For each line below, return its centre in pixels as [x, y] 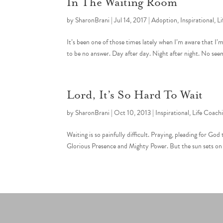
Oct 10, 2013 [133, 112]
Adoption [165, 20]
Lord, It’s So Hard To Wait [135, 95]
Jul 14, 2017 [131, 20]
